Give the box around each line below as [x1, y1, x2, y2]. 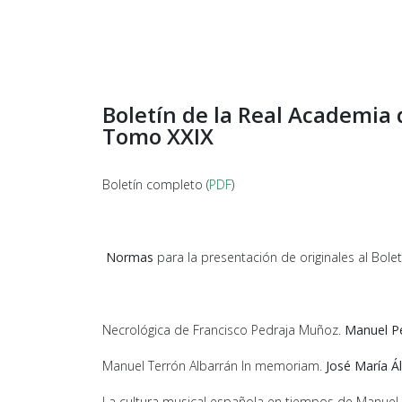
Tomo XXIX [102, 121, 214, 151]
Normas [106, 249, 153, 266]
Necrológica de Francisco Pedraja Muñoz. [102, 321, 345, 338]
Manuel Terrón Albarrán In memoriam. [102, 357, 326, 374]
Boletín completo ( [102, 176, 209, 193]
